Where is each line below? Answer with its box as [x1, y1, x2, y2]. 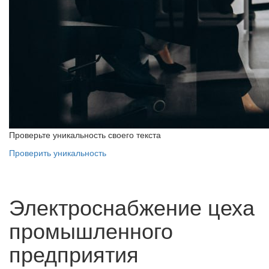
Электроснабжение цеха [9, 191, 255, 222]
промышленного [9, 214, 173, 245]
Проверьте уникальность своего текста [9, 128, 161, 141]
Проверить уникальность [9, 147, 106, 159]
